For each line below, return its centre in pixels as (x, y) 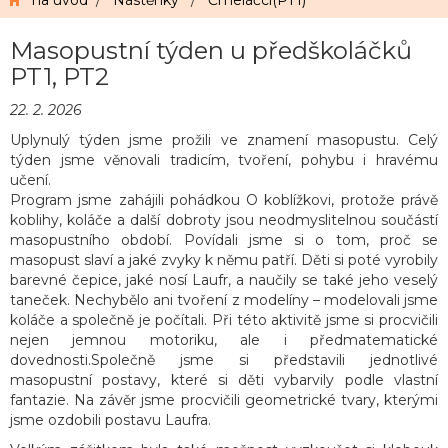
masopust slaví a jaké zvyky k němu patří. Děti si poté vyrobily (224, 260)
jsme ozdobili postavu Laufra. (110, 420)
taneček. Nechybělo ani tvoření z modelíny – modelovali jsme (224, 300)
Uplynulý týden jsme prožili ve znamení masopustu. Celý (224, 140)
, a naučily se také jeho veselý (333, 280)
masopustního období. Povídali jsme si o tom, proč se (224, 240)
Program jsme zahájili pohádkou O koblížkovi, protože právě (224, 200)
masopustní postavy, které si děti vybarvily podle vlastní (224, 380)
